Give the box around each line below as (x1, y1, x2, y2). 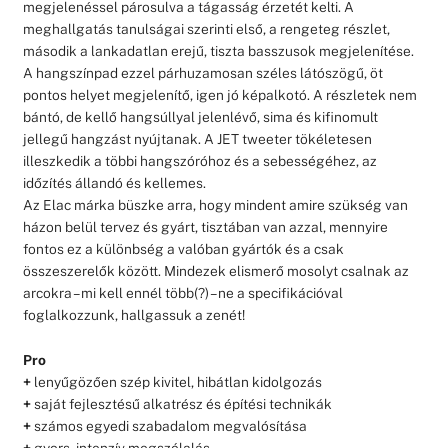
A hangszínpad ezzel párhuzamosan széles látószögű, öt (22, 64, 383, 81)
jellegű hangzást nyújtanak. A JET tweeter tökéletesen (22, 130, 372, 147)
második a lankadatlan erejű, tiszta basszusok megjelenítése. (22, 42, 414, 59)
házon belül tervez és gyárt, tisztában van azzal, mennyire (22, 218, 388, 235)
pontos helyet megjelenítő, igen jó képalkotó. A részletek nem (22, 86, 417, 103)
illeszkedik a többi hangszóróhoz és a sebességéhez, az (22, 152, 377, 169)
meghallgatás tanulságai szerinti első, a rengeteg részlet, (22, 20, 390, 37)
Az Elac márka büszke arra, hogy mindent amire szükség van (22, 196, 408, 213)
